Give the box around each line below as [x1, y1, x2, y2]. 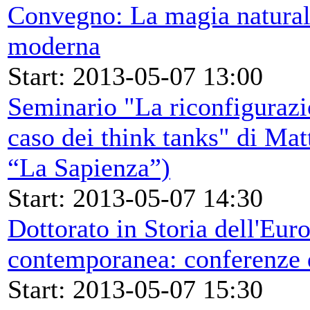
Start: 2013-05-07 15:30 [8, 274, 263, 304]
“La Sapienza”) [8, 152, 170, 182]
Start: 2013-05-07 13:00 [8, 61, 263, 91]
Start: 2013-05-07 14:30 [8, 183, 263, 212]
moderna [8, 30, 100, 60]
